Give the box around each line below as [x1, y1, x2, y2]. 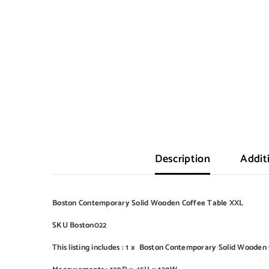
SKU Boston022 [52, 219, 107, 232]
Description [155, 150, 211, 168]
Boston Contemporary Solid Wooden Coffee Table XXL [52, 197, 244, 210]
